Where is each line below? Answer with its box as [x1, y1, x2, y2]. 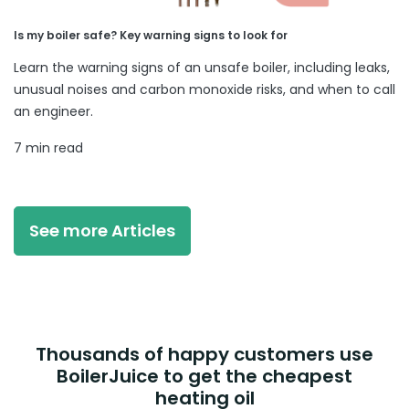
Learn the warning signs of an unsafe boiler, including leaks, [14, 58, 390, 77]
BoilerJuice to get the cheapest [57, 362, 352, 389]
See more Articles [29, 218, 175, 242]
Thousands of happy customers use [36, 341, 373, 367]
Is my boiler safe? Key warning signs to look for [14, 26, 288, 43]
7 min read [14, 138, 83, 157]
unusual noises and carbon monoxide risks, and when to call [14, 79, 395, 99]
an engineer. [14, 101, 93, 121]
